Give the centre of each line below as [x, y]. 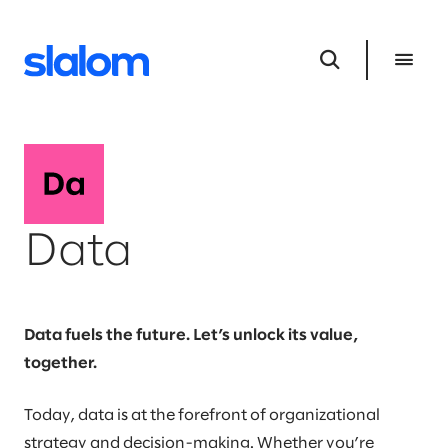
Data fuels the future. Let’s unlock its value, [191, 335]
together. [60, 363]
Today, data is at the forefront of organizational [202, 415]
